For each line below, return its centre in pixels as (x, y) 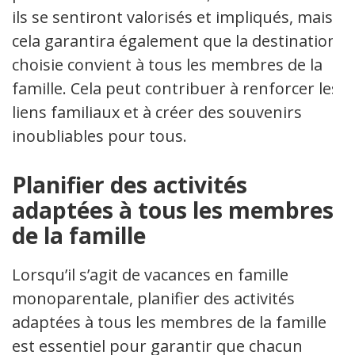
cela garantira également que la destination (175, 41)
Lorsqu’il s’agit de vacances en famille (150, 275)
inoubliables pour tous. (99, 136)
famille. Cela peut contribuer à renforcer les (176, 88)
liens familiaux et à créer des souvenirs (157, 112)
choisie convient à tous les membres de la (167, 65)
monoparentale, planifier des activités (153, 298)
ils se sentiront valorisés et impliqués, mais (172, 17)
